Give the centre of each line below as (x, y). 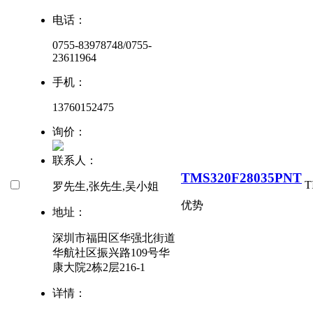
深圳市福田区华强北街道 (114, 238)
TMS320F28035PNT (241, 177)
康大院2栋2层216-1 (99, 268)
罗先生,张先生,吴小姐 (105, 187)
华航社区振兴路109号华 (111, 253)
